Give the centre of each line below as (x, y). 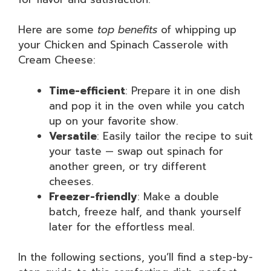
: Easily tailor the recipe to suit (175, 136)
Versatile (73, 136)
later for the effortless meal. (122, 227)
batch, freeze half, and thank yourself (145, 211)
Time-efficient (87, 90)
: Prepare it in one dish (183, 90)
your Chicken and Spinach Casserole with (123, 45)
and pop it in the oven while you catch (147, 106)
